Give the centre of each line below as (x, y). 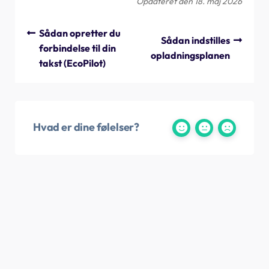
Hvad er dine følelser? (86, 127)
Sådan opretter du (80, 33)
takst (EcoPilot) (72, 63)
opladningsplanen (190, 55)
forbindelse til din (77, 48)
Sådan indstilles (195, 40)
